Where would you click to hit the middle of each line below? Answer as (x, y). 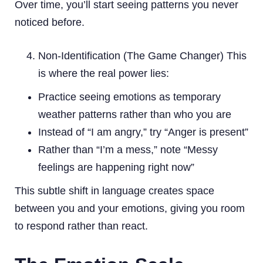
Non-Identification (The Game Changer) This (142, 55)
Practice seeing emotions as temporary (129, 97)
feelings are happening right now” (116, 167)
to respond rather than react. (81, 226)
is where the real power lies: (104, 73)
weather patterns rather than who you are (135, 114)
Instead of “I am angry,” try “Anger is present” (143, 132)
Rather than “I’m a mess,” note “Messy (128, 149)
